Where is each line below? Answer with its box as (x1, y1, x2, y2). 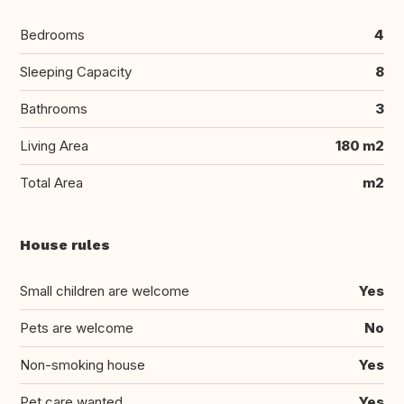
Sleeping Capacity (20, 63, 132, 81)
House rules (20, 236, 110, 254)
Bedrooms (20, 26, 85, 44)
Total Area (20, 174, 83, 192)
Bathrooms (20, 100, 87, 118)
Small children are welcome (20, 282, 189, 300)
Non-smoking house (20, 356, 145, 374)
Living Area (20, 137, 88, 155)
